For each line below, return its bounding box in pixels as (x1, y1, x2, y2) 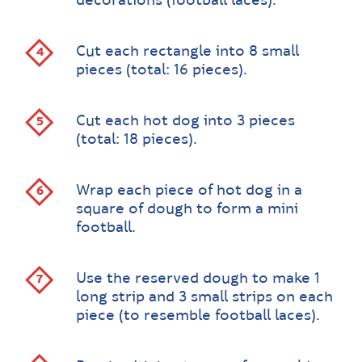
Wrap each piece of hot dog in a (76, 183, 302, 200)
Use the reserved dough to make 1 (76, 271, 320, 288)
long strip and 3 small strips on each (76, 289, 333, 306)
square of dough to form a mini (76, 201, 298, 218)
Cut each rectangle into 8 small (76, 44, 299, 61)
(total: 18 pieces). (76, 132, 197, 149)
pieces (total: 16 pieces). (76, 62, 247, 79)
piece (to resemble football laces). (76, 308, 320, 325)
